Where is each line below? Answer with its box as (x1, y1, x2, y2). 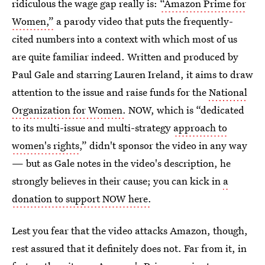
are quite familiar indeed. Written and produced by (12, 50, 238, 63)
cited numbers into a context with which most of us (12, 32, 237, 46)
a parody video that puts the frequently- (54, 14, 233, 28)
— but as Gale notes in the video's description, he (12, 156, 231, 170)
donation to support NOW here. (12, 192, 151, 205)
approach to (173, 121, 227, 134)
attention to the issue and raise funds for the (12, 85, 209, 99)
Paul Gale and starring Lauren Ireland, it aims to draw (12, 67, 253, 81)
